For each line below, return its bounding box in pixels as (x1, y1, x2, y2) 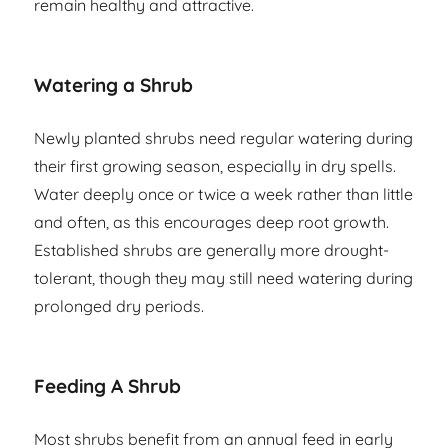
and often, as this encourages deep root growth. (34, 212, 390, 233)
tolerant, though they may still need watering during (34, 268, 414, 289)
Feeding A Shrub (34, 374, 182, 399)
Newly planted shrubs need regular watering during (34, 128, 414, 149)
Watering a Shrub (34, 73, 194, 98)
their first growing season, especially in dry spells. (34, 156, 397, 177)
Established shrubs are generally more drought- (34, 240, 390, 261)
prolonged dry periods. (34, 296, 205, 317)
